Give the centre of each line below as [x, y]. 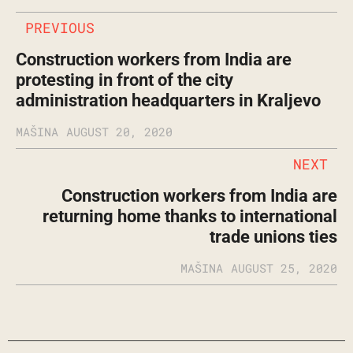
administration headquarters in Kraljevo [168, 100]
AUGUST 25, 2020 [284, 268]
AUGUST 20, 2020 [119, 131]
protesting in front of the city [124, 80]
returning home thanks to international [190, 217]
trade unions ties [273, 237]
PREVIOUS [60, 28]
